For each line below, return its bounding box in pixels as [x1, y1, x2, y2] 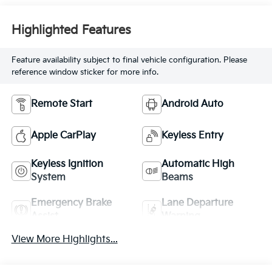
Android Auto [161, 98, 223, 110]
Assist [30, 211, 58, 223]
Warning [161, 211, 200, 223]
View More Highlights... [11, 234, 118, 246]
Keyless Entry [161, 130, 223, 142]
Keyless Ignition [30, 158, 103, 171]
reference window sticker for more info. [11, 67, 158, 77]
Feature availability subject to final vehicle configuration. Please [11, 55, 247, 65]
